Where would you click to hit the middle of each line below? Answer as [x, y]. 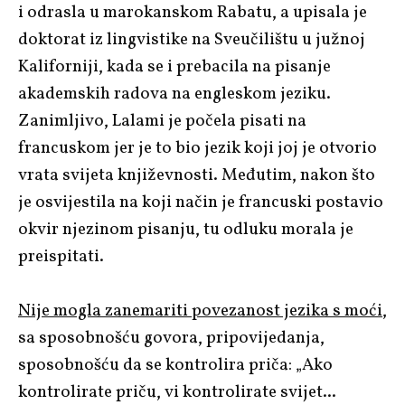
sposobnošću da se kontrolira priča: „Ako [175, 365]
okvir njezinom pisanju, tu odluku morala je [186, 229]
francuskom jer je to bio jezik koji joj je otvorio [198, 148]
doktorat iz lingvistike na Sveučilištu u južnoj [192, 39]
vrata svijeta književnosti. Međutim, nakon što [197, 175]
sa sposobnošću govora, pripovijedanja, [171, 338]
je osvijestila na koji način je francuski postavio [201, 202]
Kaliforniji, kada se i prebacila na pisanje [174, 66]
